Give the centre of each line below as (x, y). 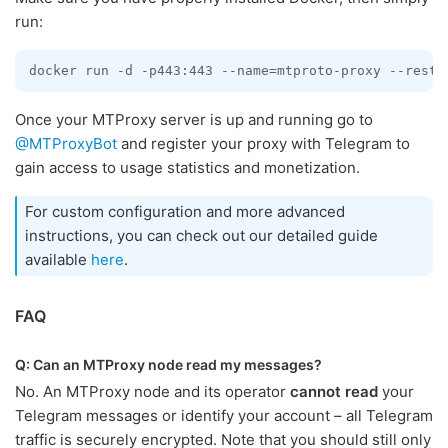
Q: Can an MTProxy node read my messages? (168, 364)
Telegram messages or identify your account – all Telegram (224, 415)
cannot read (334, 391)
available (58, 259)
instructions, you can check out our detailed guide (201, 235)
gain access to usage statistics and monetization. (187, 167)
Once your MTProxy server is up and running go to (194, 119)
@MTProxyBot (66, 143)
